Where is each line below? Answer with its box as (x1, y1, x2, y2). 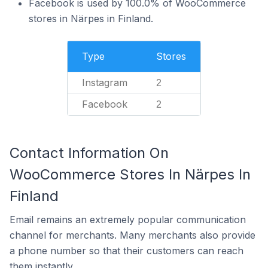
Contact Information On (10, 144, 169, 162)
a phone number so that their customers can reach (10, 245, 243, 257)
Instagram (82, 77, 127, 89)
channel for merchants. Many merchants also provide (10, 229, 255, 241)
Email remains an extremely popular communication (10, 214, 246, 226)
